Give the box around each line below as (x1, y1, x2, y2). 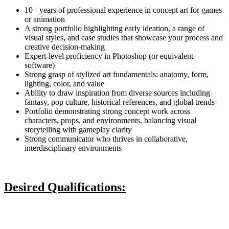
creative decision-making (25, 42, 105, 52)
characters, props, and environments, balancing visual (25, 116, 196, 125)
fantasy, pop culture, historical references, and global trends (25, 98, 215, 107)
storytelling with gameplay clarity (25, 125, 132, 134)
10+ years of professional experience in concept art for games (25, 6, 222, 15)
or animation (25, 15, 65, 24)
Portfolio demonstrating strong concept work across (25, 107, 190, 116)
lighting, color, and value (25, 79, 104, 88)
